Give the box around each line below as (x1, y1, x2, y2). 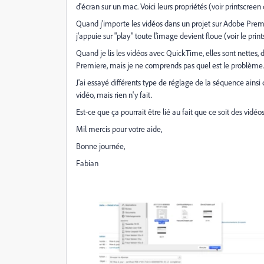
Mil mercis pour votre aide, (76, 124, 162, 134)
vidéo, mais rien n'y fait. (76, 90, 152, 100)
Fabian (76, 158, 98, 168)
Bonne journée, (76, 141, 125, 151)
